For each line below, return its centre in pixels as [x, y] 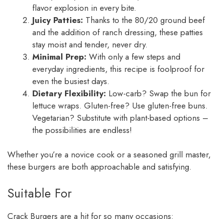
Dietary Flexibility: [69, 93]
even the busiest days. [71, 81]
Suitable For [40, 193]
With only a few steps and [133, 56]
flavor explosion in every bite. [84, 8]
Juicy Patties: [58, 20]
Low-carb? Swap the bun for [158, 93]
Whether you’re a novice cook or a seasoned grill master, [109, 155]
